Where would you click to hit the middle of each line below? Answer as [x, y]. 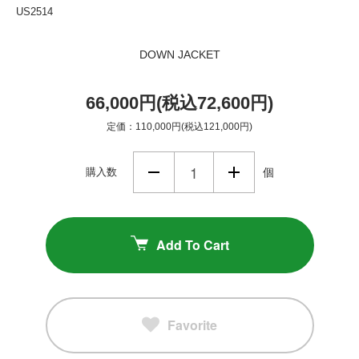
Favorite [192, 325]
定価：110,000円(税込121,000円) [179, 126]
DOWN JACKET [179, 54]
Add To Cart [192, 244]
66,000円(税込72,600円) [179, 103]
